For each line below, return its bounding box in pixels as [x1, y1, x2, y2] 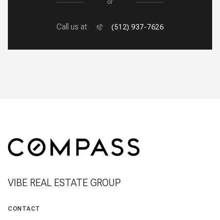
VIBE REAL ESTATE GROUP [8, 176, 121, 189]
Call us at [56, 22, 87, 32]
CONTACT [8, 205, 40, 212]
